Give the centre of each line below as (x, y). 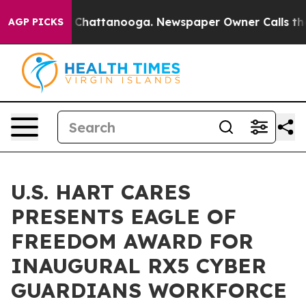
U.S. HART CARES (101, 192)
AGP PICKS (36, 22)
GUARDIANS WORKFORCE (149, 290)
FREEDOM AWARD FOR (132, 241)
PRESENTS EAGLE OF (124, 217)
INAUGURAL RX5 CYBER (139, 266)
